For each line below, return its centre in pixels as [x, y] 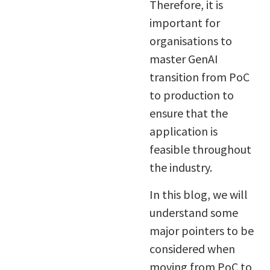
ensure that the [188, 113]
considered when [192, 248]
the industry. [181, 168]
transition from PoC [199, 77]
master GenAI [184, 59]
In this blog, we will [198, 194]
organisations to [190, 41]
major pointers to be [201, 230]
